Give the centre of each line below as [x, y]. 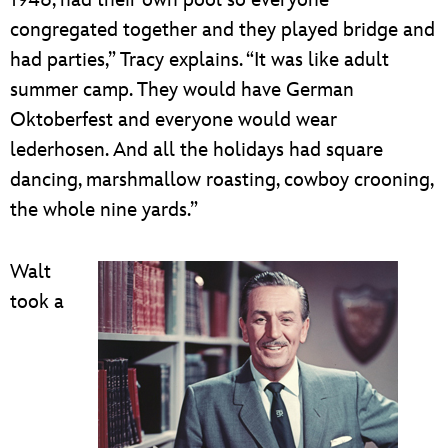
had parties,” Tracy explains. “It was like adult [199, 60]
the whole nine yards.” [104, 210]
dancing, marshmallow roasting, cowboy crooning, [221, 180]
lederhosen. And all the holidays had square [196, 150]
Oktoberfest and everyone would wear [173, 120]
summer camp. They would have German [182, 90]
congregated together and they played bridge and [222, 30]
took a [37, 302]
